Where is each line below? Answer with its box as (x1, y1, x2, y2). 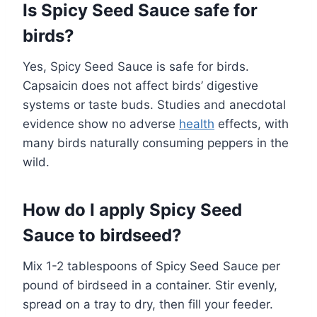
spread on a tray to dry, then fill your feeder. (23, 296, 273, 311)
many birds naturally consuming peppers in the (23, 135, 289, 150)
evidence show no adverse (23, 116, 179, 131)
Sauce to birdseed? (23, 224, 182, 246)
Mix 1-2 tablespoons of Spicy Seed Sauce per (23, 258, 280, 273)
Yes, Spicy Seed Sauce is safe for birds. (23, 59, 249, 74)
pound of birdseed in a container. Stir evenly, (23, 277, 277, 292)
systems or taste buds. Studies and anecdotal (23, 97, 286, 112)
